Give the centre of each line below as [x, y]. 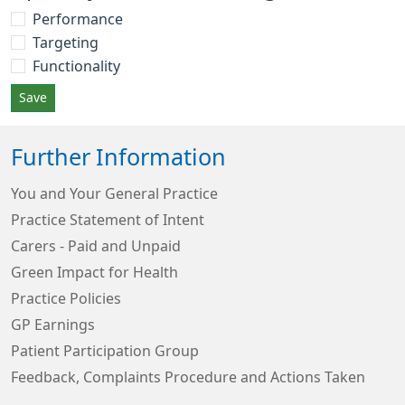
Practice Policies [66, 298]
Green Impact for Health [94, 272]
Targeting [66, 42]
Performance [78, 19]
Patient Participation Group [105, 351]
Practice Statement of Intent [108, 220]
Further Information [118, 157]
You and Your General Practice [114, 193]
